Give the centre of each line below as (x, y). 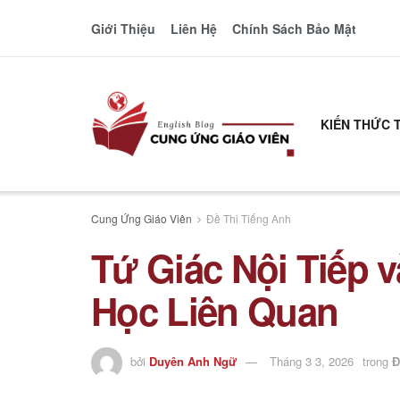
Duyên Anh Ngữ (193, 361)
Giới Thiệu (123, 28)
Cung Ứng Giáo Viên (142, 218)
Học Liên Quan (215, 311)
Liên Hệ (193, 28)
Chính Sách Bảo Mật (294, 28)
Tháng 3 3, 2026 (312, 361)
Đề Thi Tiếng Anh (249, 218)
